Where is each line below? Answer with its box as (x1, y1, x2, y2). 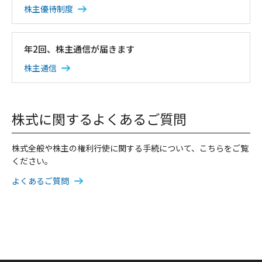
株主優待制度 (23, 2, 73, 15)
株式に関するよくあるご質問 (12, 108, 187, 129)
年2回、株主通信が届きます (23, 42, 135, 55)
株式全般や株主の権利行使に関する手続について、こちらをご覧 (12, 142, 249, 154)
